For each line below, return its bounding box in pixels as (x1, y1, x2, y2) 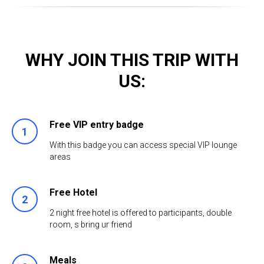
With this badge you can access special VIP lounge (49, 140, 237, 150)
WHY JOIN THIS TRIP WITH (25, 49, 239, 70)
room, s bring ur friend (49, 220, 132, 229)
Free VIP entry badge (49, 119, 144, 130)
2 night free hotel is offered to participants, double (49, 208, 232, 217)
